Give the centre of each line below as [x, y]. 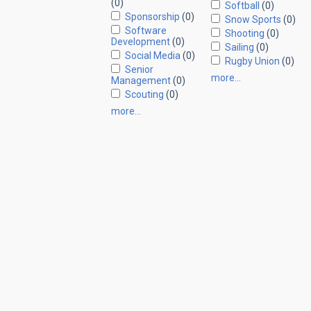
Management [141, 81]
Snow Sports [253, 19]
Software [145, 31]
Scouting [144, 94]
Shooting [244, 33]
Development [140, 42]
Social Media [152, 56]
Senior [139, 69]
